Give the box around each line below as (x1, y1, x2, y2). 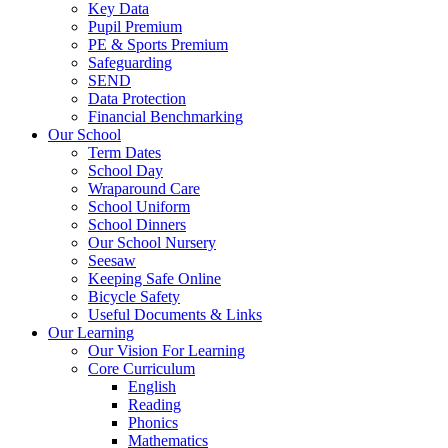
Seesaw (88, 252, 136, 269)
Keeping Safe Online (88, 270, 221, 287)
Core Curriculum (88, 360, 195, 377)
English (128, 378, 176, 395)
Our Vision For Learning (88, 342, 245, 359)
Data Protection (88, 90, 186, 107)
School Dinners (88, 216, 186, 233)
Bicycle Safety (88, 288, 180, 305)
